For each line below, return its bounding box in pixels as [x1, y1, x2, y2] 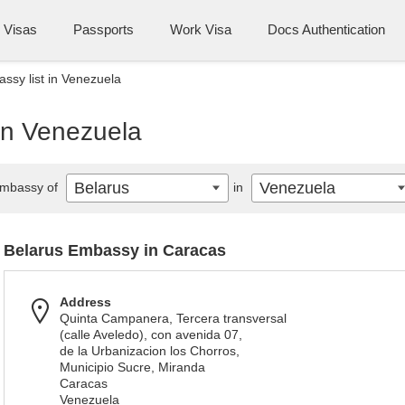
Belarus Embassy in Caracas [4, 241, 226, 259]
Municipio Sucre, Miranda [60, 360, 205, 374]
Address [60, 295, 111, 309]
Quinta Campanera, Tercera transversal [60, 311, 287, 325]
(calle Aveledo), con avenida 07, [60, 327, 242, 342]
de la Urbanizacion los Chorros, [60, 344, 240, 358]
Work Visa [170, 22, 231, 37]
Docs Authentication [268, 22, 385, 37]
